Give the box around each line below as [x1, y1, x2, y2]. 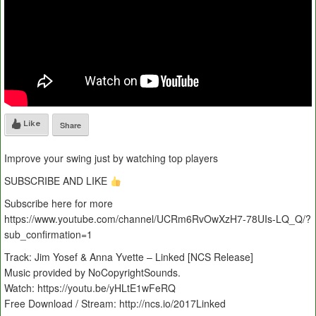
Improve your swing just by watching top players [4, 151, 218, 166]
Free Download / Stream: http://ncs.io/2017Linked [4, 296, 226, 311]
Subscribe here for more [4, 196, 113, 211]
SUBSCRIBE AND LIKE [4, 174, 110, 188]
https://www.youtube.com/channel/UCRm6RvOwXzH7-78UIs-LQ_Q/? [4, 212, 311, 226]
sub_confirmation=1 [4, 227, 92, 242]
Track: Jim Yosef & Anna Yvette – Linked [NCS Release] [4, 250, 253, 265]
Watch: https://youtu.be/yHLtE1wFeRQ [4, 281, 176, 296]
